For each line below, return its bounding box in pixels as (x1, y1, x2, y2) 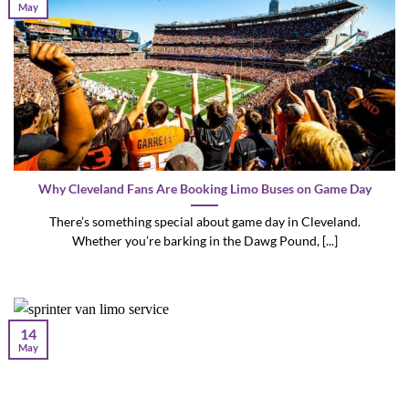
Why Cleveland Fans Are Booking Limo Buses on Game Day (37, 182, 372, 197)
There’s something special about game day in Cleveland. (48, 215, 361, 230)
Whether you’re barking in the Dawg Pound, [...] (71, 234, 338, 249)
